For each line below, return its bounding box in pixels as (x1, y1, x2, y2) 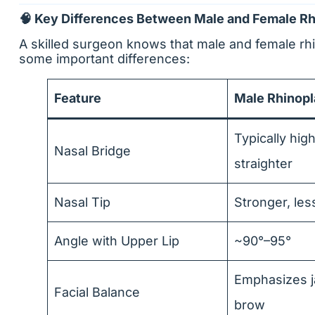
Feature (54, 91, 101, 105)
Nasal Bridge (54, 143, 131, 158)
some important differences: (19, 51, 190, 66)
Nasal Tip (54, 195, 110, 210)
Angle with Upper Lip (54, 233, 179, 248)
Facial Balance (54, 285, 140, 300)
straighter (234, 156, 292, 171)
